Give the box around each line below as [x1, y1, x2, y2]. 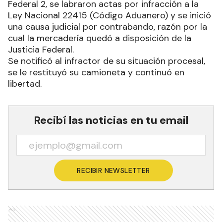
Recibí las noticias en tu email [34, 113, 188, 127]
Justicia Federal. [8, 44, 74, 55]
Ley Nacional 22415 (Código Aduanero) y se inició [8, 9, 211, 21]
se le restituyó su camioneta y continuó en [8, 66, 184, 78]
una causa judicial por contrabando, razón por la [8, 21, 207, 33]
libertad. [8, 78, 42, 90]
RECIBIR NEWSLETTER [77, 166, 150, 175]
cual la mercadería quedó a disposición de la [8, 32, 191, 44]
